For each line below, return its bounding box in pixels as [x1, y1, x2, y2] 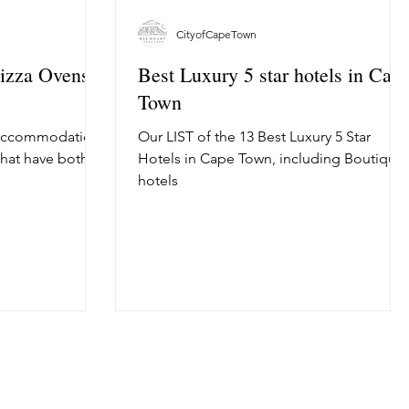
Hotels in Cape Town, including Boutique [138, 150, 404, 168]
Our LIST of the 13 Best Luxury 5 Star [138, 128, 371, 146]
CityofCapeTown [176, 26, 257, 41]
